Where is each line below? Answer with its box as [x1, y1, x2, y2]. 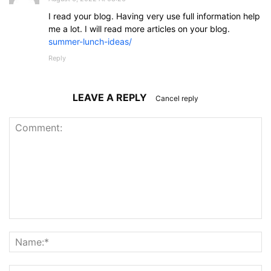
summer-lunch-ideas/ [48, 36, 132, 47]
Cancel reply [155, 94, 198, 103]
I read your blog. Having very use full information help [48, 11, 260, 21]
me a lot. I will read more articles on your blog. [48, 24, 230, 34]
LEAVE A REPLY [73, 91, 149, 103]
